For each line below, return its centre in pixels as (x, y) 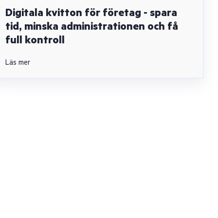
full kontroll (35, 40)
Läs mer (18, 63)
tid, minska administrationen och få (92, 27)
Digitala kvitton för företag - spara (91, 13)
